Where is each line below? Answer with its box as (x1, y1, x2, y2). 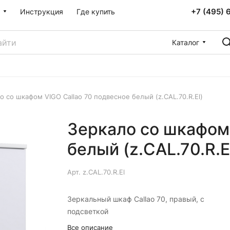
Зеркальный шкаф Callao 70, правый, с (67, 195, 204, 203)
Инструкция (20, 7, 63, 16)
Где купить (76, 7, 115, 16)
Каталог (172, 37, 199, 47)
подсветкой (67, 207, 108, 216)
